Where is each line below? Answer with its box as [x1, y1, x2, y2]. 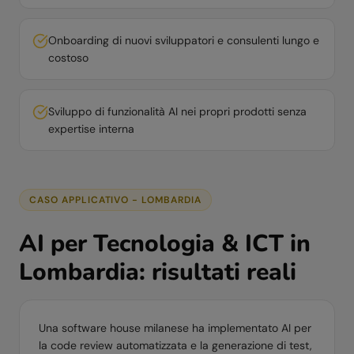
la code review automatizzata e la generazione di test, [39, 338, 312, 352]
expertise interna [48, 122, 134, 136]
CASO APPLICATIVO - [29, 194, 142, 206]
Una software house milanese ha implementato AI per [39, 321, 311, 335]
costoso [48, 51, 88, 65]
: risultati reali [139, 256, 296, 288]
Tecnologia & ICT [93, 228, 284, 260]
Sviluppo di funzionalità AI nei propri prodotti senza [48, 104, 307, 119]
